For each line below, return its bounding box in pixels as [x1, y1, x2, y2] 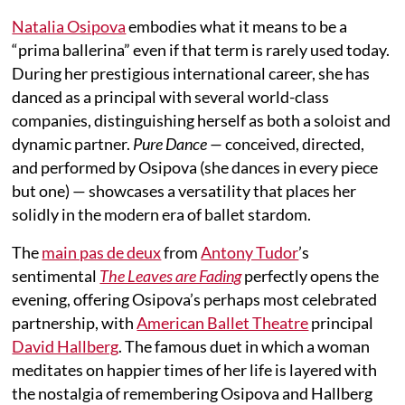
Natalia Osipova [12, 15, 127, 36]
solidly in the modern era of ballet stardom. [12, 203, 315, 224]
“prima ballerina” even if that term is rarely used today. [12, 39, 391, 60]
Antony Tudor [201, 241, 299, 262]
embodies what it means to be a [126, 15, 348, 36]
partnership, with [12, 312, 137, 333]
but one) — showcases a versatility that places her [12, 180, 357, 201]
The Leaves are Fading [99, 265, 242, 286]
